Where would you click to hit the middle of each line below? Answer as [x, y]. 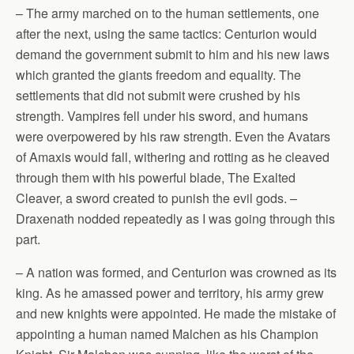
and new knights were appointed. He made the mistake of [176, 313]
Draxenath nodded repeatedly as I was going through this [175, 218]
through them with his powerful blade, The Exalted [156, 177]
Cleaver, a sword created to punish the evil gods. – [156, 198]
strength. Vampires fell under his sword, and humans [162, 116]
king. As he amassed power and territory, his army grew [170, 293]
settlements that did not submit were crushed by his [158, 95]
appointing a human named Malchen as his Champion [167, 334]
